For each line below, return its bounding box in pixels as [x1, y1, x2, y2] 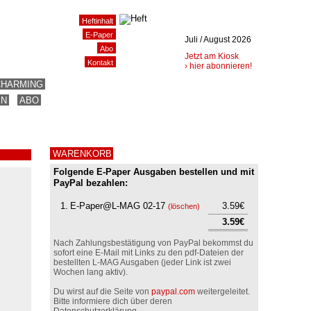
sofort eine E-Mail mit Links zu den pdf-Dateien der [53, 247, 244, 258]
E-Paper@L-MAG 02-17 [70, 201, 168, 212]
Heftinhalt [82, 17, 113, 25]
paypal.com [151, 286, 195, 296]
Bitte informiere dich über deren [53, 296, 172, 306]
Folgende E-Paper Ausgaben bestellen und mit [53, 167, 254, 178]
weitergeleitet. [195, 286, 250, 296]
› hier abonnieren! [185, 61, 252, 71]
